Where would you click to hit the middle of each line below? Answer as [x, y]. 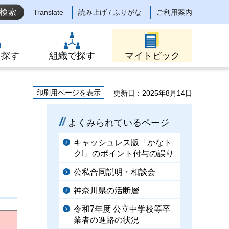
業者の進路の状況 [106, 220]
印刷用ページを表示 [68, 93]
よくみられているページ [119, 123]
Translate [48, 13]
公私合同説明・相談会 [114, 172]
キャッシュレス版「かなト [123, 142]
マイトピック [152, 56]
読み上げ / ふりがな [110, 13]
